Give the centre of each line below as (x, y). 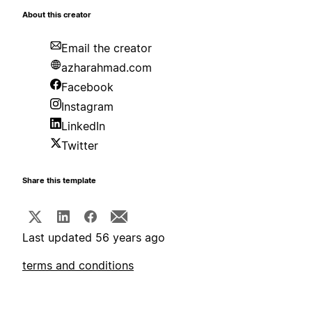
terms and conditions (78, 266)
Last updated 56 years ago (94, 238)
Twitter (80, 146)
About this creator (57, 15)
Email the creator (107, 48)
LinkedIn (83, 126)
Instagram (87, 107)
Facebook (87, 87)
